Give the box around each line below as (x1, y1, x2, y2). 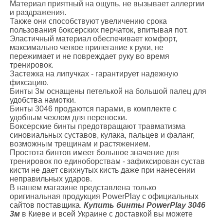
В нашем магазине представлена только (10, 183, 156, 192)
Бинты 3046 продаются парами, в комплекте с (10, 104, 177, 113)
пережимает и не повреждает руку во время (10, 52, 169, 60)
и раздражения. (10, 8, 66, 17)
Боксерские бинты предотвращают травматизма (10, 122, 185, 130)
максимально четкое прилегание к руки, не (10, 43, 163, 52)
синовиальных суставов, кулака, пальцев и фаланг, (10, 130, 195, 139)
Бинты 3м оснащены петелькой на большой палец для (10, 87, 206, 95)
